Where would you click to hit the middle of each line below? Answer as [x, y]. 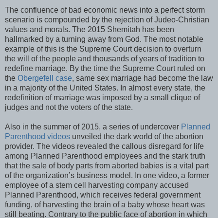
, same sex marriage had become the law [143, 78]
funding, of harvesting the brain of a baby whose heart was [105, 204]
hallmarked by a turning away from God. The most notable [104, 39]
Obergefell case [45, 78]
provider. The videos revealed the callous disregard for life [104, 146]
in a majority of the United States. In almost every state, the [105, 88]
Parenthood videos [37, 136]
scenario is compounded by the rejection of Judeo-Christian [107, 19]
